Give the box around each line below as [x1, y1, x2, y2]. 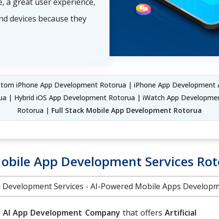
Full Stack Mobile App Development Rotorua [51, 105, 202, 115]
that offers [120, 207, 162, 218]
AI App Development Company [3, 207, 120, 218]
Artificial [162, 207, 197, 218]
